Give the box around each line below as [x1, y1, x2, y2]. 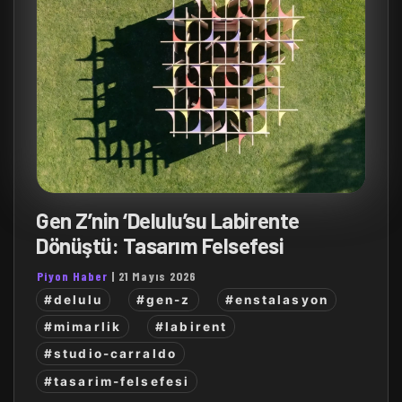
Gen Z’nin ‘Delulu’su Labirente [36, 206, 300, 233]
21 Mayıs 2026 [118, 267, 197, 284]
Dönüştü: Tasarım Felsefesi [36, 232, 284, 258]
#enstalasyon [224, 292, 328, 307]
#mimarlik [44, 319, 122, 335]
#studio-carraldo [44, 346, 177, 362]
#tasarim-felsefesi [44, 373, 190, 389]
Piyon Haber [37, 267, 108, 284]
